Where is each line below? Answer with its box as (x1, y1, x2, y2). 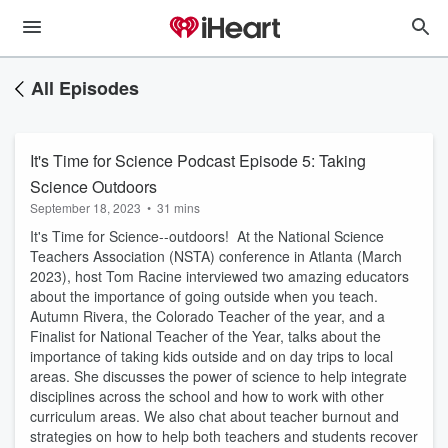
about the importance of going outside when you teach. (30, 286, 378, 306)
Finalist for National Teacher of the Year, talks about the (30, 326, 381, 346)
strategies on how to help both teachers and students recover (30, 426, 418, 446)
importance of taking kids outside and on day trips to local (30, 346, 393, 366)
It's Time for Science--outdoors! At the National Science (30, 226, 384, 246)
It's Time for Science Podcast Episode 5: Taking (30, 149, 366, 172)
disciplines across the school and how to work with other (30, 386, 384, 406)
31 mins (157, 199, 200, 216)
